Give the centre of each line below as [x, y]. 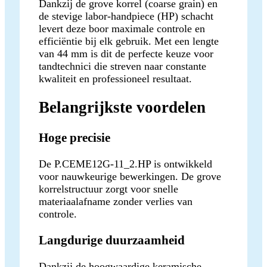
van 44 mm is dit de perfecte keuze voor [126, 53]
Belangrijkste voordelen [122, 108]
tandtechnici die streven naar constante [122, 66]
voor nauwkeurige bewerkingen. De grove [130, 176]
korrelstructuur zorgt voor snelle [108, 189]
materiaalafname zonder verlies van [116, 201]
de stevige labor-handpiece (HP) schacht [126, 16]
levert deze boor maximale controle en [122, 28]
